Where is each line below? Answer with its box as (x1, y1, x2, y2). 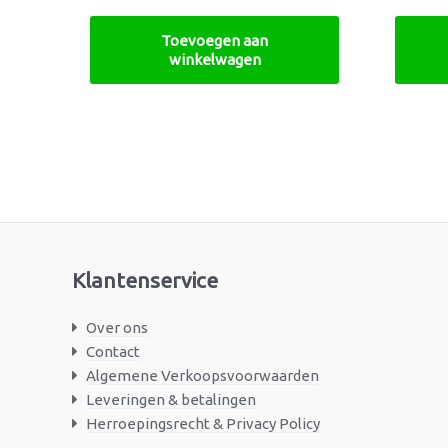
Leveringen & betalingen (85, 390, 256, 408)
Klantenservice (72, 267, 218, 292)
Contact (85, 342, 140, 360)
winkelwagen (168, 50, 261, 68)
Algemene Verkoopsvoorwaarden (85, 366, 319, 384)
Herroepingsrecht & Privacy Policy (85, 414, 320, 432)
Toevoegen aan (161, 31, 268, 49)
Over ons (85, 318, 148, 336)
